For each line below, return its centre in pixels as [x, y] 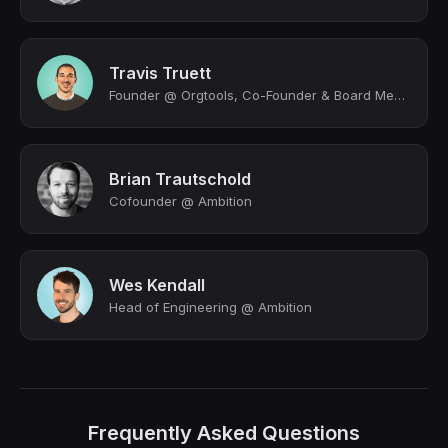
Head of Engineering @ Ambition [210, 307]
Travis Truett [160, 73]
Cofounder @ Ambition [180, 201]
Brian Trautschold [180, 179]
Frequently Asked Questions [224, 433]
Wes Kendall [157, 285]
